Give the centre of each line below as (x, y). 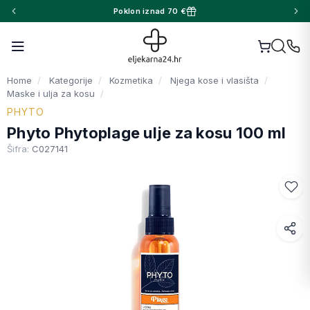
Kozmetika (131, 80)
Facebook (192, 242)
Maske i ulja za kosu (51, 93)
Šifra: (19, 149)
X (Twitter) (193, 293)
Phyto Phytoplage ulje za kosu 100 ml (146, 133)
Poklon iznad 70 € (150, 11)
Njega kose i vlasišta (214, 80)
